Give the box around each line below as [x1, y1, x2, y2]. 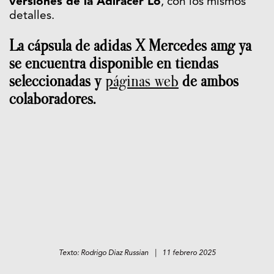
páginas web [105, 72, 179, 90]
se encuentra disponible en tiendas [9, 54, 218, 72]
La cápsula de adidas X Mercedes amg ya [9, 36, 251, 54]
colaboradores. [9, 89, 95, 108]
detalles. [9, 10, 54, 22]
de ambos [179, 72, 239, 90]
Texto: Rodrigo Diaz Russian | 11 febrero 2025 [58, 249, 216, 257]
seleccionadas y [9, 72, 105, 90]
